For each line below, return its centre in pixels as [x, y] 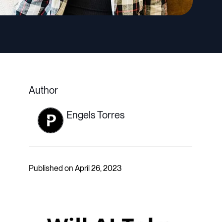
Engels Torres [96, 115]
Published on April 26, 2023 [75, 168]
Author [43, 90]
